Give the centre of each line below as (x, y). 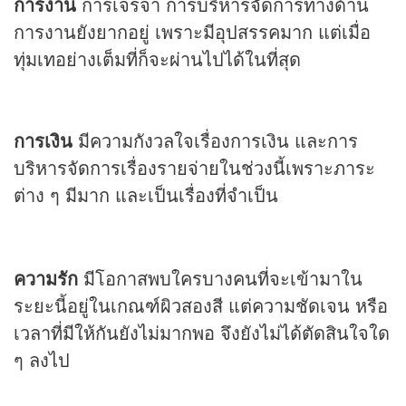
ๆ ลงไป (42, 360)
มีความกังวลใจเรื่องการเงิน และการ (215, 140)
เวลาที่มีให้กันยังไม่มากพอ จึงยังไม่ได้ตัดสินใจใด (202, 333)
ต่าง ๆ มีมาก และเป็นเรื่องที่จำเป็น (146, 195)
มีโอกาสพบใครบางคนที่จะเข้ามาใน (220, 278)
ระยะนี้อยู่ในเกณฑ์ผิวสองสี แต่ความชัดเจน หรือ (201, 305)
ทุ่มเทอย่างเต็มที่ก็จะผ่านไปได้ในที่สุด (157, 59)
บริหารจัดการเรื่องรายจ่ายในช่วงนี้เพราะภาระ (194, 168)
